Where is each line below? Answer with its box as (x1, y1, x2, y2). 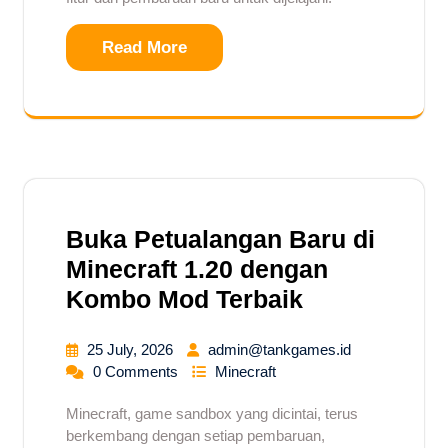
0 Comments (93, 362, 182, 380)
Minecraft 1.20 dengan (66, 254, 328, 283)
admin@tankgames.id (208, 340, 351, 358)
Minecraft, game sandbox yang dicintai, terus (66, 404, 358, 422)
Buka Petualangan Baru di (66, 224, 375, 253)
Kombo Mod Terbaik (66, 284, 303, 313)
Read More (102, 37, 187, 57)
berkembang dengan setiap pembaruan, (66, 426, 325, 444)
